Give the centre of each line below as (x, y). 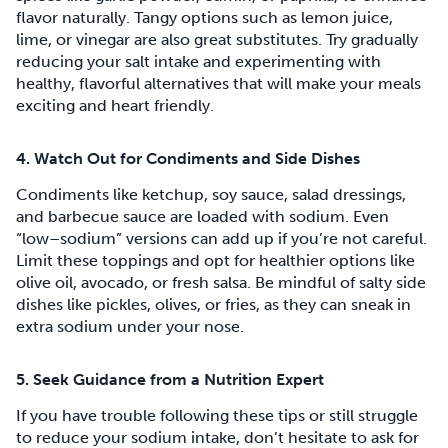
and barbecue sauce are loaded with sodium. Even (202, 216)
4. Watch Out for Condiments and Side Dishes (188, 158)
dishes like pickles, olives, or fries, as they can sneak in (213, 304)
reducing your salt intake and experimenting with (198, 61)
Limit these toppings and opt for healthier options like (215, 260)
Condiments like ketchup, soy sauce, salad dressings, (211, 194)
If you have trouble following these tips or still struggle (217, 415)
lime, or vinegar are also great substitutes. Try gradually (217, 39)
